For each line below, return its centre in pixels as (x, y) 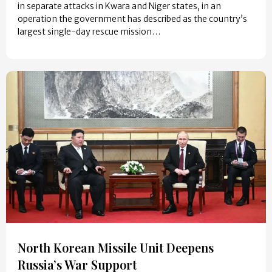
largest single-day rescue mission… (89, 32)
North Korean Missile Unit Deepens (116, 247)
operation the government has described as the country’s (132, 19)
